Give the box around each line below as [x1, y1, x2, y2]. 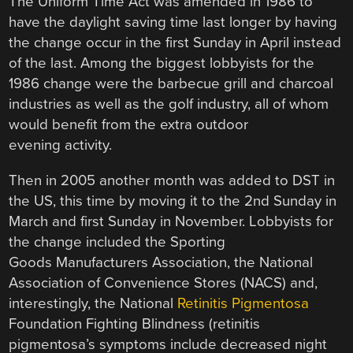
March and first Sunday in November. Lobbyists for [9, 212, 334, 230]
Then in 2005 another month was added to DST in [9, 171, 336, 189]
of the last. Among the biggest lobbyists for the [9, 54, 315, 72]
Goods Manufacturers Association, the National [9, 253, 314, 271]
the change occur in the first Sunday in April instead [9, 34, 342, 52]
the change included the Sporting [9, 232, 226, 251]
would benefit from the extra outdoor [9, 116, 249, 134]
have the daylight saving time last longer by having [9, 13, 338, 32]
